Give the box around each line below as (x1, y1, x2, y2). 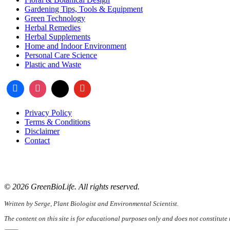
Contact (25, 136, 50, 145)
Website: (11, 164, 42, 173)
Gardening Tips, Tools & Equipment (25, 5, 143, 14)
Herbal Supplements (25, 32, 90, 42)
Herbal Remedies (25, 23, 81, 32)
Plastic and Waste (25, 60, 81, 69)
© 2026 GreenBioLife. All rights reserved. (4, 182, 140, 191)
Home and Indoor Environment (25, 42, 126, 51)
